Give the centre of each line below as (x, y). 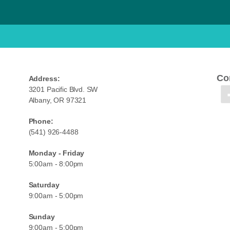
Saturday (44, 185)
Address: (44, 79)
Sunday (42, 217)
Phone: (41, 121)
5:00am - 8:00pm (56, 164)
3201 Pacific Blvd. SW (63, 90)
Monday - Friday (56, 153)
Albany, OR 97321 (57, 100)
